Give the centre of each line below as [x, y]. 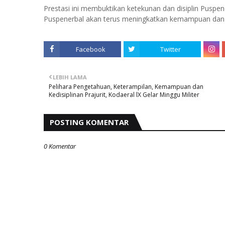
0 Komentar [60, 146]
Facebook [90, 49]
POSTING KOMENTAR [89, 122]
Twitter [170, 49]
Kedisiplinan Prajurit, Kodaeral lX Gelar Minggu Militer [124, 95]
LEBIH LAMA [70, 77]
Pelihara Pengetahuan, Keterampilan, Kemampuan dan [126, 87]
